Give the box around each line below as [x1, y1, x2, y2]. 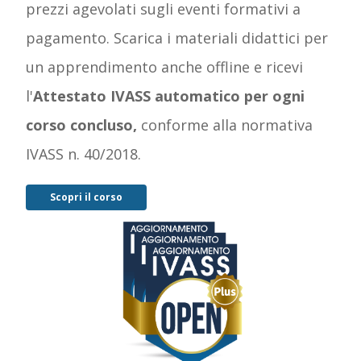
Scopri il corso [50, 190, 122, 205]
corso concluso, [26, 114, 137, 135]
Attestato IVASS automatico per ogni [33, 85, 305, 106]
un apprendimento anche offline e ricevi [26, 56, 303, 77]
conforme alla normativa [137, 114, 313, 135]
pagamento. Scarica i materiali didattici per [26, 27, 328, 48]
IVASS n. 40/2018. [26, 143, 145, 164]
